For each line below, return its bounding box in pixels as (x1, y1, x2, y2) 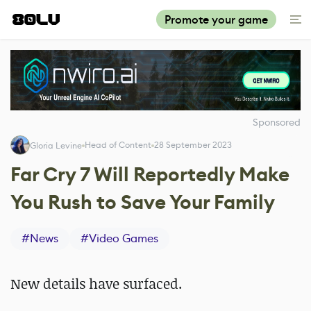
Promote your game (165, 12, 268, 27)
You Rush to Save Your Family (10, 190, 275, 215)
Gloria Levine (30, 140, 82, 151)
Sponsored (253, 116, 301, 128)
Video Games (89, 231, 158, 246)
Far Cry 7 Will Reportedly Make (10, 162, 289, 187)
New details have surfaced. (10, 274, 182, 293)
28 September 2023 (154, 139, 232, 150)
